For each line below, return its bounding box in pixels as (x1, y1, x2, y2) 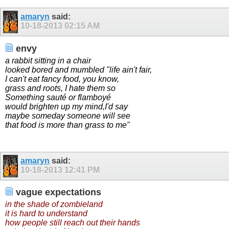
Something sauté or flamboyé (5, 93, 111, 102)
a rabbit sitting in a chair (5, 56, 91, 65)
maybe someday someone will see (5, 111, 130, 120)
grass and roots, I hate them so (5, 83, 116, 93)
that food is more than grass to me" (5, 120, 130, 129)
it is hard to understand (5, 209, 87, 218)
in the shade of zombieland (5, 199, 103, 209)
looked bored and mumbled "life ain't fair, (5, 65, 152, 74)
